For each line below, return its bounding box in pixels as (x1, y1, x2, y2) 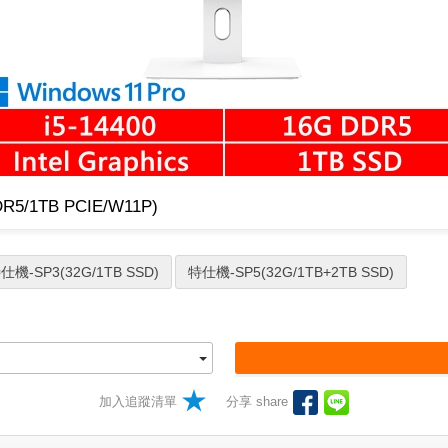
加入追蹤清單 (98, 393, 177, 409)
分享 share (225, 393, 292, 409)
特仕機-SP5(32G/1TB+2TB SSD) (188, 263, 394, 280)
